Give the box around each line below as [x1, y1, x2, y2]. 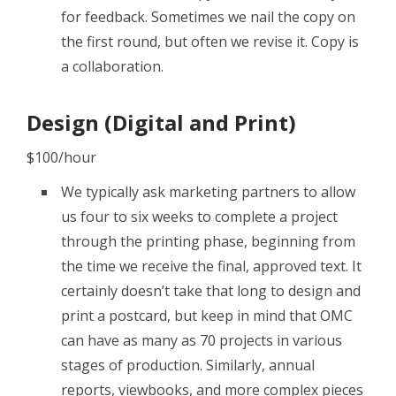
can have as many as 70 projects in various [61, 331, 342, 351]
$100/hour [27, 148, 96, 168]
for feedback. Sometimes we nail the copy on [61, 6, 355, 27]
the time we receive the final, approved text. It [61, 256, 362, 277]
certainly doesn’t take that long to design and [61, 281, 361, 301]
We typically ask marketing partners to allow [61, 182, 355, 202]
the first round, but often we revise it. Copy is [61, 31, 359, 51]
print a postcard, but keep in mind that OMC [61, 306, 353, 326]
